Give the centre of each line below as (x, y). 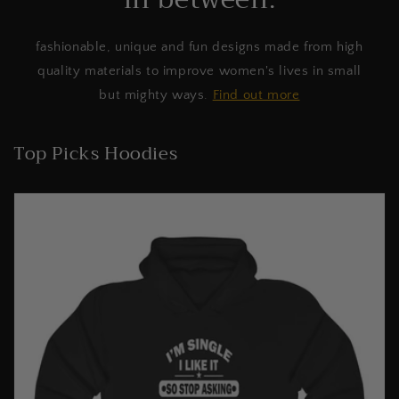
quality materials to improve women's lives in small (199, 71)
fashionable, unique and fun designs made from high (199, 47)
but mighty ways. (156, 95)
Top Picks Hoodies (96, 154)
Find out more (256, 95)
